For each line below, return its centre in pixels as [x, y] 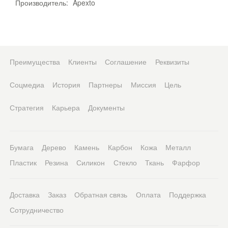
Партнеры [106, 84]
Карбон [120, 147]
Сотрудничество [36, 210]
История [66, 84]
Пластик [23, 162]
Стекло [125, 162]
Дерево [54, 147]
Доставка [24, 194]
